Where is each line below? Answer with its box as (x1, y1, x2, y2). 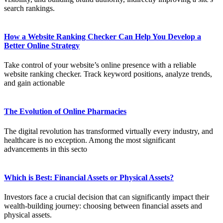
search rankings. (4, 3, 55, 12)
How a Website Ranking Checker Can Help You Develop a (4, 32, 201, 41)
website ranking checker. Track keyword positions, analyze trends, (4, 70, 212, 79)
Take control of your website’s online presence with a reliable (4, 61, 196, 70)
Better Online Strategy (4, 41, 80, 50)
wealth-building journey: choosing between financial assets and (4, 202, 202, 211)
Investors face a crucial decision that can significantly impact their (4, 193, 209, 202)
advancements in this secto (4, 144, 87, 153)
